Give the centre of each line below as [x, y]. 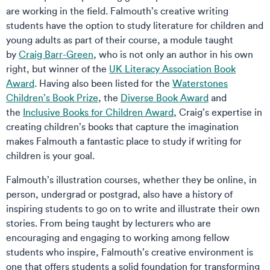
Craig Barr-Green [56, 54]
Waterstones [200, 83]
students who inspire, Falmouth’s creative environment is [130, 252]
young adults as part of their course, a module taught [120, 40]
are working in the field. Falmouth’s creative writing [117, 11]
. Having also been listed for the [103, 83]
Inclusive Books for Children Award [98, 112]
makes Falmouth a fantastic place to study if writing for [124, 141]
